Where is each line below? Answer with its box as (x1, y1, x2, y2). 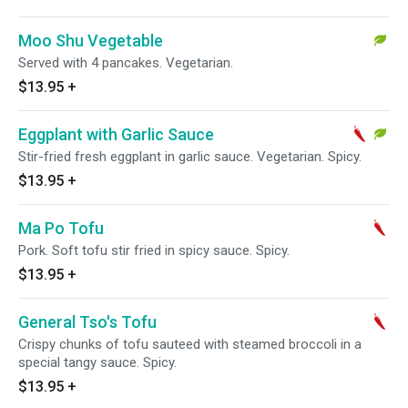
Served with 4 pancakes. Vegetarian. (18, 55, 233, 71)
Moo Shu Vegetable (18, 31, 163, 50)
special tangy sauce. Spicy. (18, 354, 177, 371)
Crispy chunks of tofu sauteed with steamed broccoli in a (18, 336, 362, 352)
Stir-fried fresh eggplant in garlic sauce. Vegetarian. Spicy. (18, 148, 362, 165)
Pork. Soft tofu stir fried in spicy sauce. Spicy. (18, 242, 290, 259)
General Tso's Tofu (18, 312, 157, 331)
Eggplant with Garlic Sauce (18, 125, 214, 144)
